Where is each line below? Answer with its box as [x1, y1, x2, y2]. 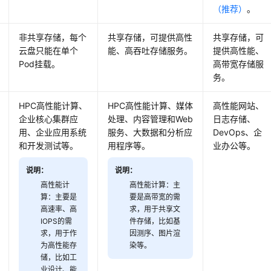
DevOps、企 [213, 127, 263, 138]
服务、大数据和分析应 [108, 127, 193, 138]
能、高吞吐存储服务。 [108, 45, 193, 56]
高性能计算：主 [129, 180, 181, 190]
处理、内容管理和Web [108, 114, 194, 125]
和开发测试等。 [19, 140, 79, 151]
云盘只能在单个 [19, 45, 79, 56]
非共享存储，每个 [19, 32, 87, 43]
